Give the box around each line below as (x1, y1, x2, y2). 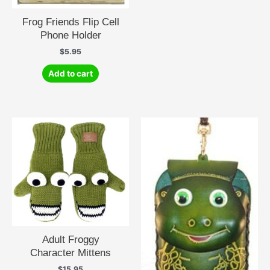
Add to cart (48, 68, 93, 78)
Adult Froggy (42, 233, 99, 246)
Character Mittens (30, 246, 111, 259)
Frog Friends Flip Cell (22, 16, 119, 28)
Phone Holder (40, 29, 101, 42)
